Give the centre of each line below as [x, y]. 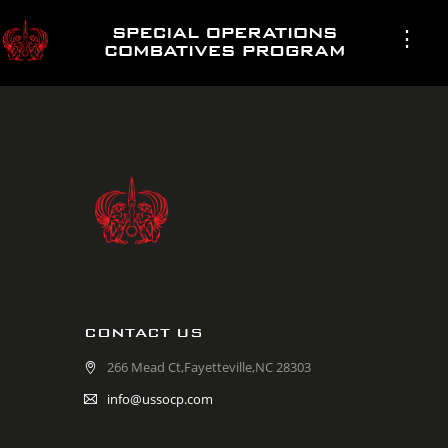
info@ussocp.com [160, 399]
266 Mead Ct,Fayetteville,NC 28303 [209, 367]
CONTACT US [143, 333]
